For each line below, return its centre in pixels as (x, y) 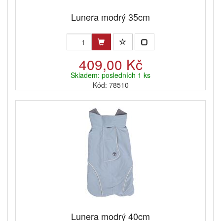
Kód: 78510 (110, 85)
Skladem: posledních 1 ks (110, 75)
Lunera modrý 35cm (110, 17)
